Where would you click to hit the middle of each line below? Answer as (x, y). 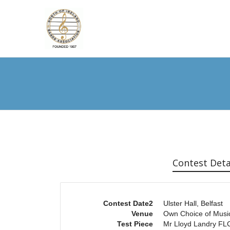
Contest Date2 (128, 203)
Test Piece (135, 224)
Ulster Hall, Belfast (193, 203)
